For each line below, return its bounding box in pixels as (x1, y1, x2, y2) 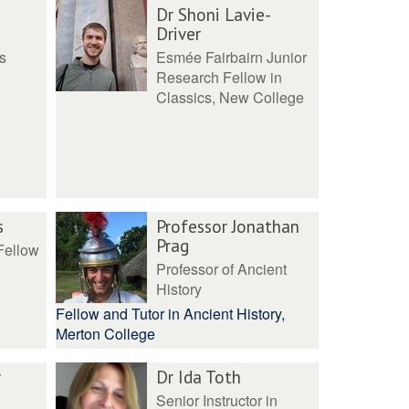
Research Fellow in (156, 67, 283, 88)
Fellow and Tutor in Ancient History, (56, 303, 286, 324)
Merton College (56, 323, 156, 344)
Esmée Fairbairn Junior (156, 47, 308, 68)
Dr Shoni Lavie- (156, 3, 272, 26)
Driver (156, 22, 202, 45)
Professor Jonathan (156, 215, 300, 237)
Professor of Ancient (156, 258, 288, 279)
